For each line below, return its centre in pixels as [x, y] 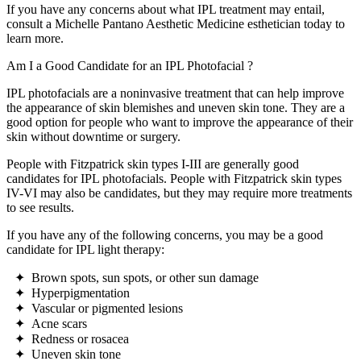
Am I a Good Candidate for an [86, 66]
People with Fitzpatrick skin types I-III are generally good [153, 164]
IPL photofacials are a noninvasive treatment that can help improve [175, 93]
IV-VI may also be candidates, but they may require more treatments [179, 193]
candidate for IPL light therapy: [85, 250]
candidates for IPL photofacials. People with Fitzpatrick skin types [174, 179]
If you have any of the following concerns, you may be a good [165, 235]
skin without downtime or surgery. [93, 137]
